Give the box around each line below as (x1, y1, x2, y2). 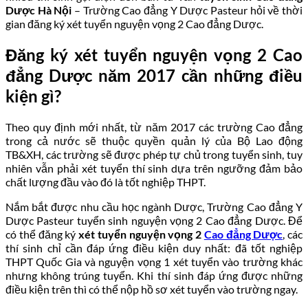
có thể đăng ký (5, 227, 78, 241)
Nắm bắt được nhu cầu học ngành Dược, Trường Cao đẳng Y (5, 199, 302, 213)
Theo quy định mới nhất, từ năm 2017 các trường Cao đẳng (5, 120, 302, 133)
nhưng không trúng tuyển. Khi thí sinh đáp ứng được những (5, 268, 302, 282)
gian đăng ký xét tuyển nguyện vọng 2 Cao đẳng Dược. (5, 16, 263, 30)
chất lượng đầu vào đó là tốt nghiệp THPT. (5, 175, 206, 188)
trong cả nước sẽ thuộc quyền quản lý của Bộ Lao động (5, 133, 302, 147)
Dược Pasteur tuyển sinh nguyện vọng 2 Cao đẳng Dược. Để (5, 213, 302, 227)
